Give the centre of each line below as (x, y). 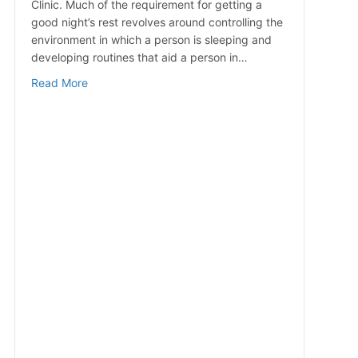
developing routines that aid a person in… (139, 58)
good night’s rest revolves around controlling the (157, 22)
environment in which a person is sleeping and (151, 40)
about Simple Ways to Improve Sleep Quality (203, 82)
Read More (59, 83)
